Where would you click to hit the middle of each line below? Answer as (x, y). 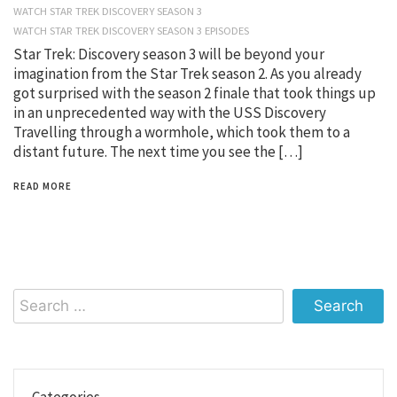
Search (36, 297)
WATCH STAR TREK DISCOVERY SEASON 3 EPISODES (131, 30)
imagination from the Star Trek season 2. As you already (187, 73)
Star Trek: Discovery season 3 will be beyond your (169, 54)
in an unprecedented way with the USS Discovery (170, 112)
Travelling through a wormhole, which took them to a (182, 132)
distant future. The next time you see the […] (158, 151)
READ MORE (43, 186)
